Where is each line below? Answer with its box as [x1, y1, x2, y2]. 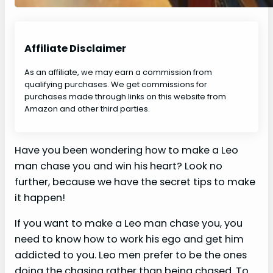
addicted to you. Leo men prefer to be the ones [15, 247, 247, 262]
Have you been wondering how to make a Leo [15, 143, 238, 157]
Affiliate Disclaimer [24, 41, 126, 56]
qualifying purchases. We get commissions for [24, 78, 207, 90]
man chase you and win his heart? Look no [15, 158, 222, 173]
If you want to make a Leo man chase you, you [15, 216, 243, 230]
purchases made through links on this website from [24, 90, 226, 102]
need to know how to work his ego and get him [15, 232, 244, 246]
